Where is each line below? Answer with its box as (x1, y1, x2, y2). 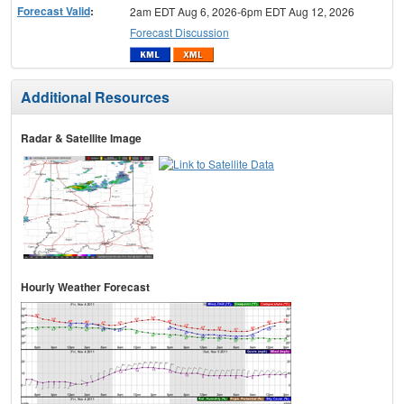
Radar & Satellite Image (21, 130, 142, 147)
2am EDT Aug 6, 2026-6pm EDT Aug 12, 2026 (129, 3, 354, 19)
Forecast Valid (17, 2, 90, 19)
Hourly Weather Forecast (21, 279, 150, 296)
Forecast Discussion (129, 23, 229, 40)
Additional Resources (21, 87, 170, 108)
